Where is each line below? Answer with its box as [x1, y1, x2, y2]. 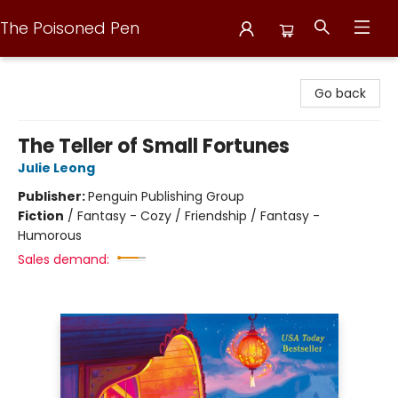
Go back [314, 84, 366, 102]
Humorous [18, 227, 82, 244]
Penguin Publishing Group [88, 187, 244, 205]
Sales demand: [18, 251, 109, 268]
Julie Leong [18, 159, 95, 177]
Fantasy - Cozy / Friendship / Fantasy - [77, 207, 320, 225]
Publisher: [18, 187, 88, 205]
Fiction [18, 207, 64, 225]
